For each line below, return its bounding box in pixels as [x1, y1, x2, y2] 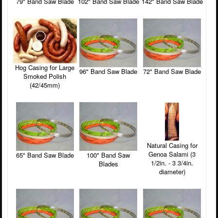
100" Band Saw [87, 150, 102, 160]
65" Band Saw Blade [16, 150, 74, 160]
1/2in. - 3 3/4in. [151, 158, 194, 167]
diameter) [159, 166, 185, 176]
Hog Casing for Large [15, 62, 75, 72]
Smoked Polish [23, 71, 67, 81]
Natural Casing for [146, 140, 198, 150]
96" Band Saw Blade [79, 67, 138, 76]
